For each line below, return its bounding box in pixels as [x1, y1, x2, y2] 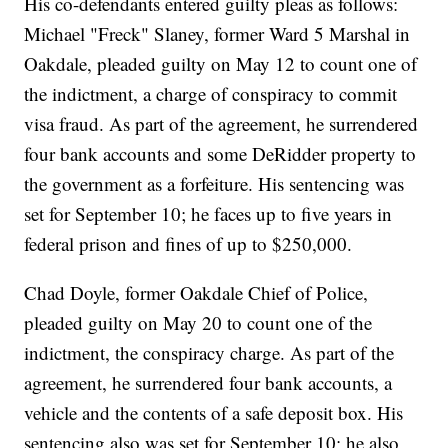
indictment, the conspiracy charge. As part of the [24, 340, 395, 366]
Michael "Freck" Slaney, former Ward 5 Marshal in [24, 21, 411, 47]
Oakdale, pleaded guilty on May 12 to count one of [24, 51, 418, 77]
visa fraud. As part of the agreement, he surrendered [24, 111, 419, 137]
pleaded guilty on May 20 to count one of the [24, 310, 373, 336]
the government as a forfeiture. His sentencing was [24, 171, 405, 197]
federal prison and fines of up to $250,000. [24, 231, 353, 257]
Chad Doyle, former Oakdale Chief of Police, [24, 280, 369, 306]
